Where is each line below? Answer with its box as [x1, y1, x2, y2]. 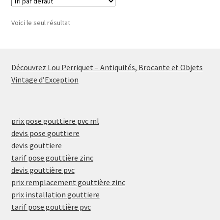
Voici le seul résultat [11, 18, 70, 27]
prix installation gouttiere [11, 190, 100, 200]
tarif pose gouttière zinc [11, 153, 93, 163]
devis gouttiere [11, 140, 62, 151]
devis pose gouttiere [11, 128, 80, 138]
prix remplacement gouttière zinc [11, 177, 125, 188]
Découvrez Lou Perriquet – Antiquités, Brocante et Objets [11, 62, 203, 73]
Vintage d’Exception [11, 75, 79, 85]
